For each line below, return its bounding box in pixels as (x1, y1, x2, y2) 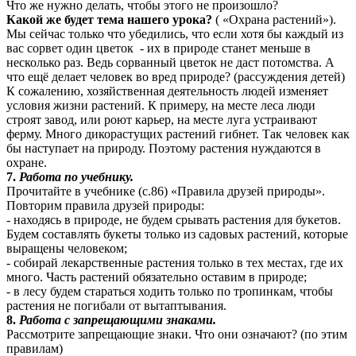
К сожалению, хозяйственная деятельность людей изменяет (6, 84, 328, 99)
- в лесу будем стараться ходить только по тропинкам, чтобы (6, 284, 333, 299)
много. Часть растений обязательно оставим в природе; (6, 270, 307, 284)
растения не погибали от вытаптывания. (6, 299, 226, 313)
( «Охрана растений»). (212, 13, 336, 27)
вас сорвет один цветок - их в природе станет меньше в (6, 41, 311, 56)
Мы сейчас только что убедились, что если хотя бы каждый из (6, 27, 343, 41)
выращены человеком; (6, 242, 127, 256)
